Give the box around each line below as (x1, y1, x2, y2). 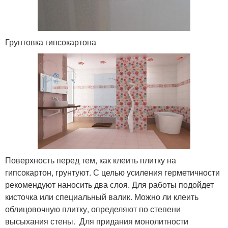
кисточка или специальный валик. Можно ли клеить (5, 190, 198, 203)
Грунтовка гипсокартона (5, 36, 96, 48)
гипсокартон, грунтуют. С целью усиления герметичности (5, 166, 220, 178)
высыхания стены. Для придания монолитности (5, 215, 188, 227)
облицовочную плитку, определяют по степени (5, 203, 181, 215)
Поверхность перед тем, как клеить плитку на (5, 154, 176, 166)
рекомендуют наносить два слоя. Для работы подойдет (5, 178, 214, 190)
